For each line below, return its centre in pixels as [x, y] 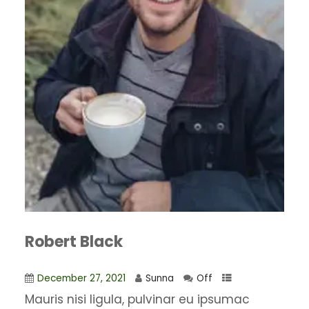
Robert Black [73, 241]
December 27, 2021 [81, 278]
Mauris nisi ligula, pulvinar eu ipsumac [137, 299]
